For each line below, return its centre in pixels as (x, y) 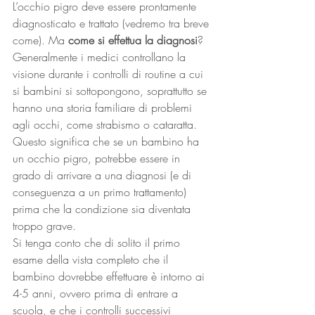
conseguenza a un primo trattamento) (101, 192)
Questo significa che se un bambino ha (108, 141)
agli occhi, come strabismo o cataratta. (107, 124)
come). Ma (40, 40)
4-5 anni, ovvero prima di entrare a (97, 293)
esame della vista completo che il (92, 259)
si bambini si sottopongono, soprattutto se (111, 91)
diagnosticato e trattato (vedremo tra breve (112, 23)
